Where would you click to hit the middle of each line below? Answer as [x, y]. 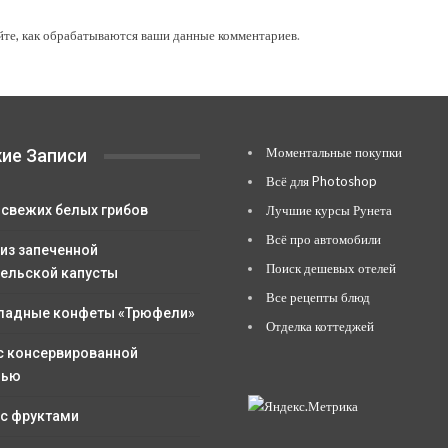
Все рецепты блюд [318, 297]
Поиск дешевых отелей [331, 268]
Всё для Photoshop [321, 181]
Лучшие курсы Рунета [329, 210]
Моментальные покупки [334, 152]
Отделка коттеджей [320, 326]
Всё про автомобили [323, 239]
